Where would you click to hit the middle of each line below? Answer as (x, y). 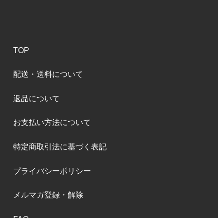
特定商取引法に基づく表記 (60, 146)
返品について (36, 98)
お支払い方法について (52, 123)
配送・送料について (48, 74)
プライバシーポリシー (52, 171)
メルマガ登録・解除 (48, 195)
